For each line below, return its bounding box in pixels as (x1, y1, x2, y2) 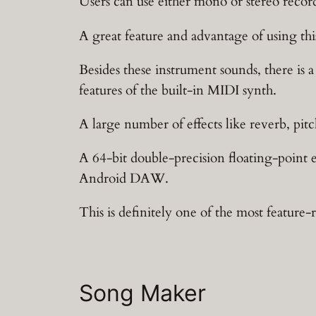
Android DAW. (79, 169, 169, 188)
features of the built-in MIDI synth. (79, 80, 276, 99)
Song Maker (79, 279, 206, 307)
